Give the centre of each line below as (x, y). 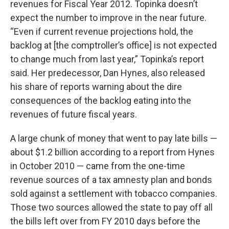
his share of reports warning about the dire (96, 86)
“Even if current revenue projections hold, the (102, 31)
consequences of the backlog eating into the (101, 100)
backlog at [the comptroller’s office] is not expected (113, 45)
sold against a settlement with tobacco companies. (114, 193)
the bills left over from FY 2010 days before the (105, 221)
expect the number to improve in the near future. (108, 17)
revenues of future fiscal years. (74, 114)
